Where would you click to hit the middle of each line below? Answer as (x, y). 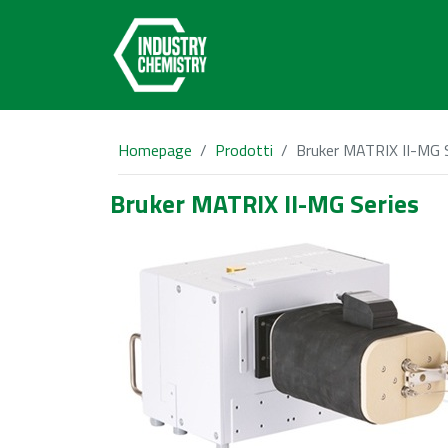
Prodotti (244, 150)
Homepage (155, 150)
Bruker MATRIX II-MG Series (264, 204)
